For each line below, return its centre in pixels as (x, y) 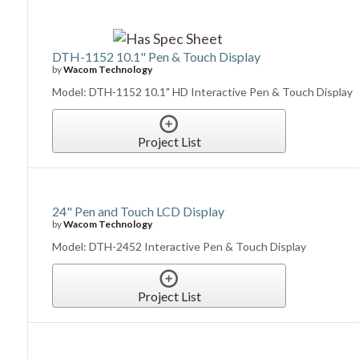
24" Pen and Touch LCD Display (139, 211)
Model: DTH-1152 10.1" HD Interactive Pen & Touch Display (203, 91)
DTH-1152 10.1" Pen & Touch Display (157, 56)
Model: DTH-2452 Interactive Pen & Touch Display (179, 246)
